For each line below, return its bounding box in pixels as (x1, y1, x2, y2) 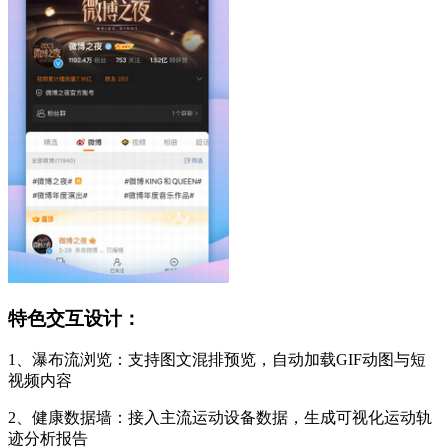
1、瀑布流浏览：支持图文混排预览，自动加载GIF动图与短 (8, 351, 426, 369)
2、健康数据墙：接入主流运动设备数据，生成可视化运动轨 (8, 409, 432, 427)
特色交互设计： (8, 307, 141, 329)
